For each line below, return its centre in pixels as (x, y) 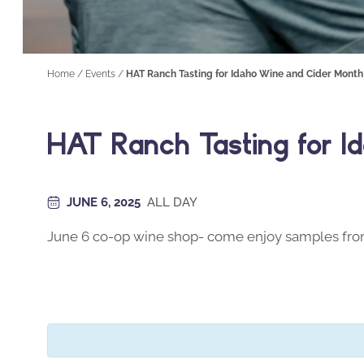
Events (100, 74)
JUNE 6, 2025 (105, 202)
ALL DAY (172, 202)
